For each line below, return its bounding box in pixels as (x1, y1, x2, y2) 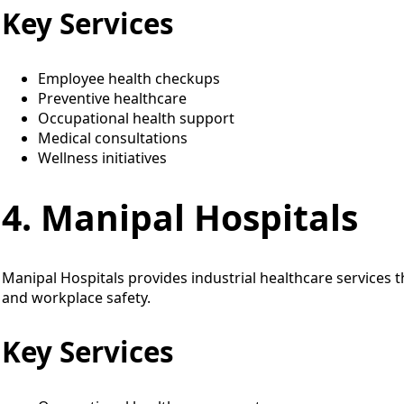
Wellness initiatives (38, 148, 167, 169)
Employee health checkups (38, 69, 220, 89)
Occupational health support (38, 108, 234, 129)
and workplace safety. (2, 287, 151, 308)
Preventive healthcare (38, 88, 187, 109)
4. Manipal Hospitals (2, 193, 358, 242)
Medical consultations (38, 128, 188, 149)
